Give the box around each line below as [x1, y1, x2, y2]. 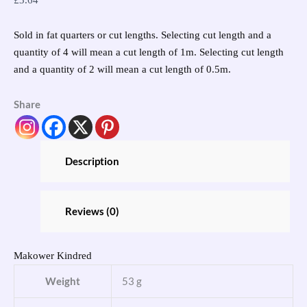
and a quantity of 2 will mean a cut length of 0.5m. [14, 63, 231, 75]
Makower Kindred [14, 250, 92, 262]
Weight [45, 275, 80, 288]
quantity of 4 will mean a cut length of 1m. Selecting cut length [14, 46, 284, 58]
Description [64, 156, 119, 168]
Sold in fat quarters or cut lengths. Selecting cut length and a [14, 29, 271, 40]
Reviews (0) [64, 206, 119, 218]
